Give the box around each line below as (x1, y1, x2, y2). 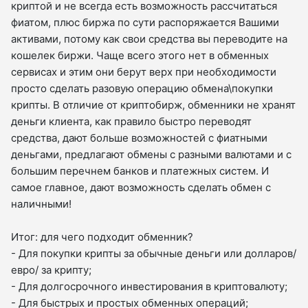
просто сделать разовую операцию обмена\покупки (11, 81, 273, 95)
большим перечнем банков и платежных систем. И (11, 164, 269, 177)
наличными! (11, 197, 71, 210)
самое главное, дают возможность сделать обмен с (11, 180, 271, 194)
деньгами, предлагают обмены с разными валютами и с (11, 147, 291, 161)
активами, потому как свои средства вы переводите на (11, 32, 287, 45)
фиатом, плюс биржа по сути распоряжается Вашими (11, 15, 279, 29)
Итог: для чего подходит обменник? (11, 230, 193, 243)
